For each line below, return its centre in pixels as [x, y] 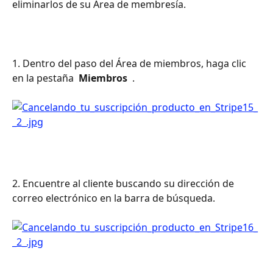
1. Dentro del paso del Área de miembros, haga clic [130, 63]
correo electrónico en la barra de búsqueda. [114, 198]
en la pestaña [44, 78]
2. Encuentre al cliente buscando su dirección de [124, 183]
